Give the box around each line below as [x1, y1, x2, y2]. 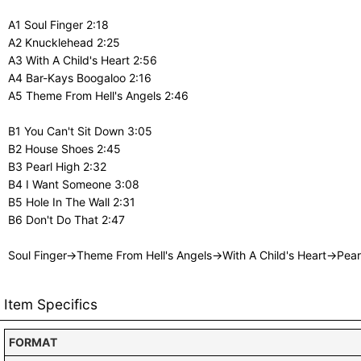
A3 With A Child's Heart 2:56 [8, 53, 157, 68]
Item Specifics [4, 296, 98, 313]
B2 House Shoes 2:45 [8, 142, 121, 156]
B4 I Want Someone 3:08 [8, 177, 139, 192]
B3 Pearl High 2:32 [8, 160, 106, 174]
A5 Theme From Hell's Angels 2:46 [8, 89, 189, 103]
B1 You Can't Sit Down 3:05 [8, 124, 152, 139]
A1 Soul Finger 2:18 [8, 18, 109, 32]
